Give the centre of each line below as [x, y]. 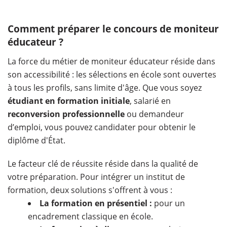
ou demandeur [154, 114]
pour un [168, 203]
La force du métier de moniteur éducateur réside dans [111, 62]
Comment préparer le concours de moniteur [113, 29]
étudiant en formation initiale [69, 101]
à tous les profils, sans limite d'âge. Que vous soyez [105, 88]
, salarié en [150, 101]
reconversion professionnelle [66, 114]
